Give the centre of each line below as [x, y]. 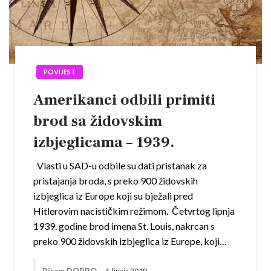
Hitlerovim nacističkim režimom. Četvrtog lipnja [134, 211]
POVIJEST [60, 71]
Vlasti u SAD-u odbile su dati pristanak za [120, 165]
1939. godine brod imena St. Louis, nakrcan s [124, 226]
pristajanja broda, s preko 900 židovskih [116, 180]
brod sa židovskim [98, 121]
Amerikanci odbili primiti [124, 100]
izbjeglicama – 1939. [104, 142]
